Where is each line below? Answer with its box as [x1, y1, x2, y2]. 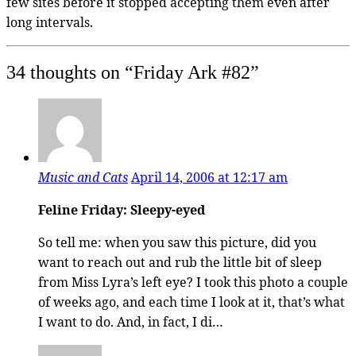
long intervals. [6, 13, 93, 31]
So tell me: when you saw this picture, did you [38, 233, 316, 251]
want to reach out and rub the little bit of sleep [38, 253, 322, 271]
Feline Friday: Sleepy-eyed [38, 200, 205, 219]
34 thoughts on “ [6, 61, 133, 83]
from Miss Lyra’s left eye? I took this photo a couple [38, 273, 348, 291]
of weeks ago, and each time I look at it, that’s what [38, 292, 345, 311]
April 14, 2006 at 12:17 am [131, 168, 288, 186]
